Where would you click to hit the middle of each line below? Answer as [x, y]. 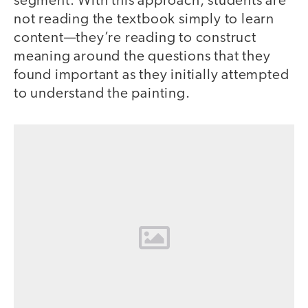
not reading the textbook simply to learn [144, 19]
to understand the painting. [102, 93]
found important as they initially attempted [152, 75]
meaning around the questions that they [142, 56]
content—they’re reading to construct [135, 38]
